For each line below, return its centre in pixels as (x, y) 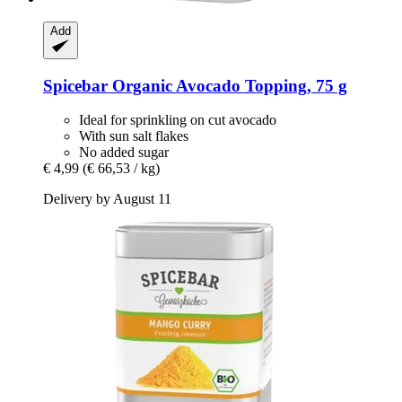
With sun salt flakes (134, 136)
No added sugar (124, 153)
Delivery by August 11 (107, 199)
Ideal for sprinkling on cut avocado (178, 120)
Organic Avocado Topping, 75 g (227, 85)
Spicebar (75, 85)
